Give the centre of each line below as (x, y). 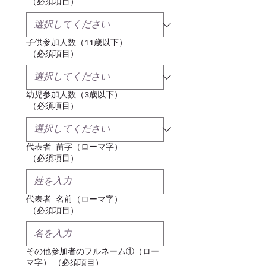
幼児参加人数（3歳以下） (74, 95)
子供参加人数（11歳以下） (77, 43)
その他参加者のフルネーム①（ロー (93, 252)
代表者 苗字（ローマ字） (74, 147)
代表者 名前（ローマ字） (74, 199)
